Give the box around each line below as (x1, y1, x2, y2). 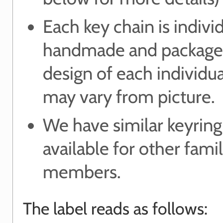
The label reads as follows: (23, 198, 208, 219)
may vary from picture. (43, 85, 215, 108)
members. (43, 160, 121, 183)
